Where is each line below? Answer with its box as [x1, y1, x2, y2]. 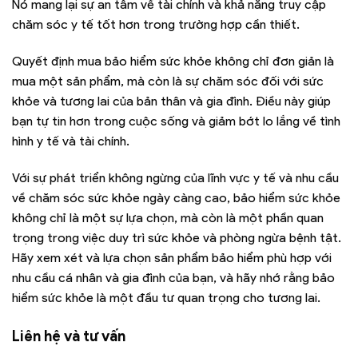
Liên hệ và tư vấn [12, 327, 125, 346]
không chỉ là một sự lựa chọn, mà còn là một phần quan [12, 209, 324, 225]
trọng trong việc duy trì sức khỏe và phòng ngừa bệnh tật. [12, 229, 341, 245]
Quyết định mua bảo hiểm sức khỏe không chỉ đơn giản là [12, 53, 334, 69]
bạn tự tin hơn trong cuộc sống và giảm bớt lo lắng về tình [12, 113, 340, 129]
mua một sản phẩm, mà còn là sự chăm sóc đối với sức [12, 73, 324, 89]
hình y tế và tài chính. [12, 133, 129, 149]
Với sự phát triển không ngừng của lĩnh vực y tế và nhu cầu [12, 169, 339, 185]
